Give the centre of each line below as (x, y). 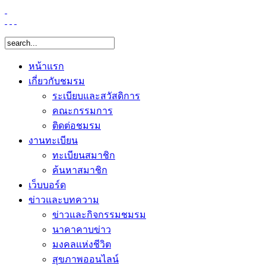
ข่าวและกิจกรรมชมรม (99, 215)
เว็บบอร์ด (47, 185)
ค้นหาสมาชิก (80, 170)
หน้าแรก (46, 66)
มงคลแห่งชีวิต (82, 244)
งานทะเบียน (53, 140)
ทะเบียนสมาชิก (84, 155)
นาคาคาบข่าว (82, 229)
